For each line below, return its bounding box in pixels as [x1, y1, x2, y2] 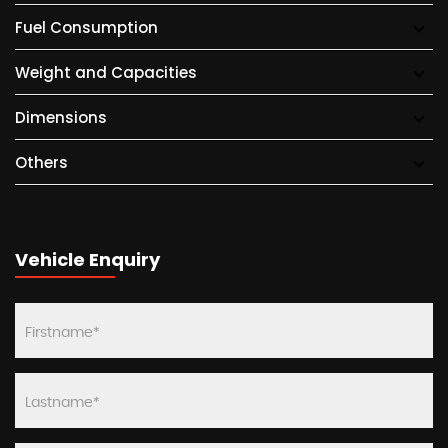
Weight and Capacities [15, 62, 197, 83]
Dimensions [15, 107, 107, 128]
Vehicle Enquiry [15, 247, 160, 272]
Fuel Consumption [15, 17, 158, 38]
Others [15, 152, 68, 173]
